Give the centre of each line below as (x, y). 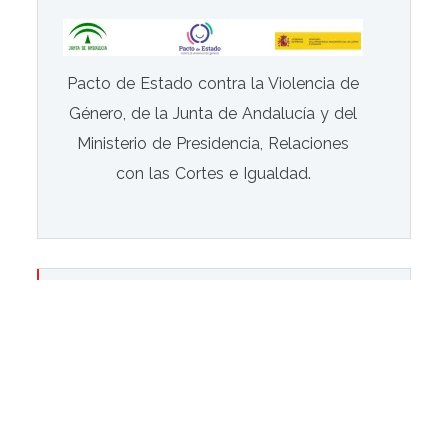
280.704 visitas (119, 375)
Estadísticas (118, 301)
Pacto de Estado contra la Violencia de (213, 83)
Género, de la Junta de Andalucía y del (213, 113)
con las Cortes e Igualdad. (213, 173)
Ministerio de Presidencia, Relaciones (213, 143)
